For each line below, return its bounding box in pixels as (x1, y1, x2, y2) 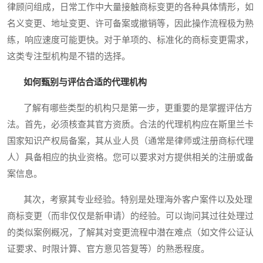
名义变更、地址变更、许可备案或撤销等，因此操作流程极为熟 (7, 19, 254, 29)
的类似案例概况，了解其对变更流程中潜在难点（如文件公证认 (7, 228, 254, 238)
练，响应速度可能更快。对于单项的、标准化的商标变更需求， (7, 35, 254, 45)
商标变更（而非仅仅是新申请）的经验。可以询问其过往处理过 (7, 211, 254, 221)
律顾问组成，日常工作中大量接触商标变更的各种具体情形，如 (7, 2, 254, 12)
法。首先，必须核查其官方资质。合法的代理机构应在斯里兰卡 (7, 120, 254, 130)
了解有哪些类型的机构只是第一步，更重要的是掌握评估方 (7, 103, 252, 113)
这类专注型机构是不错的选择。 (7, 52, 130, 62)
